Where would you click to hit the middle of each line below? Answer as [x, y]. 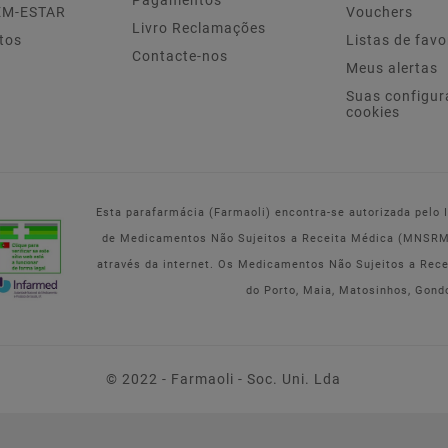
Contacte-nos [180, 56]
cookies [373, 112]
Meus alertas [392, 68]
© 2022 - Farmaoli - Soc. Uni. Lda [224, 379]
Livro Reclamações [199, 28]
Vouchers [379, 12]
